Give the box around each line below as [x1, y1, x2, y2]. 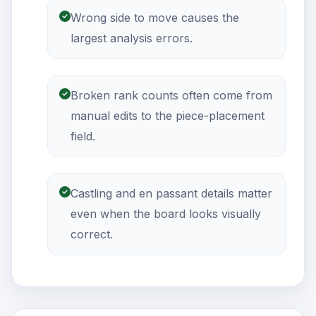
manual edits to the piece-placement [71, 109, 265, 123]
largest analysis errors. [71, 31, 193, 46]
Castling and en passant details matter [71, 186, 272, 201]
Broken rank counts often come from [71, 88, 272, 103]
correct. [71, 227, 113, 242]
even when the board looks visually [71, 207, 261, 221]
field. [71, 129, 95, 144]
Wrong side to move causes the [71, 11, 239, 25]
